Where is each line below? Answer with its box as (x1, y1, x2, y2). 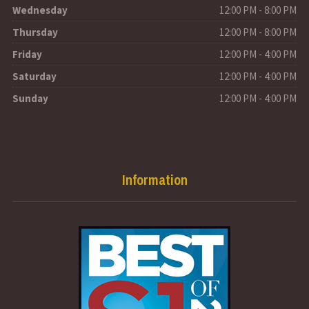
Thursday (12, 25, 58, 39)
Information (121, 170, 188, 189)
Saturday (12, 69, 57, 83)
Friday (12, 47, 42, 61)
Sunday (12, 91, 48, 105)
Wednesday (12, 3, 68, 17)
